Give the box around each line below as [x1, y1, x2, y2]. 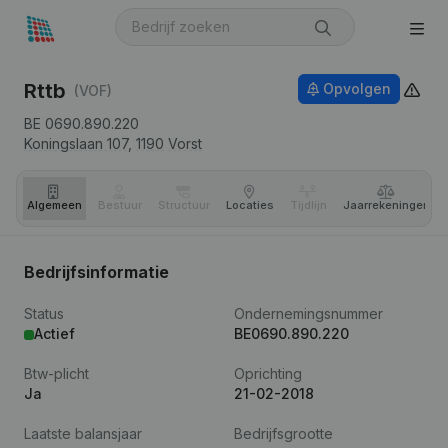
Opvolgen [323, 80, 391, 97]
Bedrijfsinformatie [24, 262, 169, 282]
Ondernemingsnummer [234, 305, 383, 322]
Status [24, 305, 64, 322]
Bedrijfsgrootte [234, 425, 333, 442]
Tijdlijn [290, 198, 327, 212]
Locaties [226, 198, 274, 212]
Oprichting [234, 365, 302, 382]
